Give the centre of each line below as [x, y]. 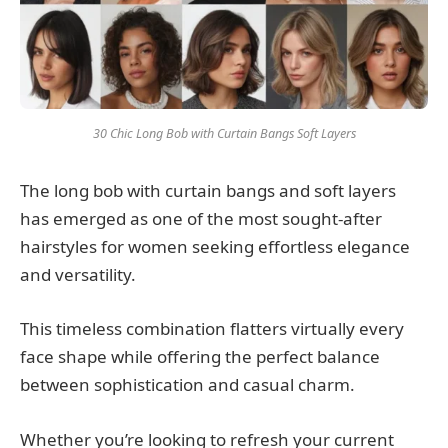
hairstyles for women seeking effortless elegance [215, 247]
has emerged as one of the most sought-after [201, 219]
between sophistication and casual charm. [187, 385]
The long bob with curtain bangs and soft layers [208, 191]
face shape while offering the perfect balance [200, 357]
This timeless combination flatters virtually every [212, 329]
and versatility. [78, 275]
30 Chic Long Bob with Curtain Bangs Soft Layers [224, 134]
